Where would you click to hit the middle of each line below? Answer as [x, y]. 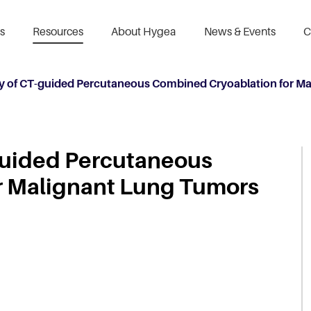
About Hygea [144, 31]
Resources [58, 31]
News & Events [240, 31]
